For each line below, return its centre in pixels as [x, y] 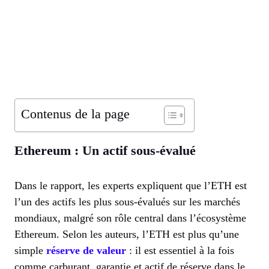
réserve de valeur [86, 251]
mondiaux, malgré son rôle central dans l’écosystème [130, 218]
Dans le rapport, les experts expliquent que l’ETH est [131, 186]
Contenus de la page [75, 114]
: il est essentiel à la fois [180, 251]
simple [30, 251]
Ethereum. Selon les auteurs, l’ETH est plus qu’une [127, 234]
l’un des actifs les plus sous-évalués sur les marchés [127, 202]
